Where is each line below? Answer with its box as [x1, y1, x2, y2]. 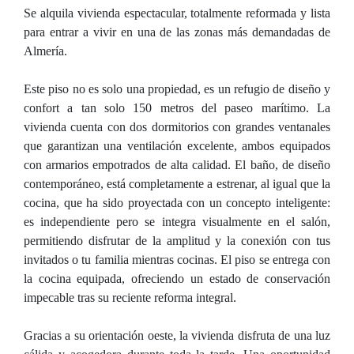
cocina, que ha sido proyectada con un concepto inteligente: [24, 196, 330, 209]
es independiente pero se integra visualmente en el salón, [24, 215, 330, 228]
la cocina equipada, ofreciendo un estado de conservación [24, 272, 330, 285]
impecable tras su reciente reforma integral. [24, 291, 236, 304]
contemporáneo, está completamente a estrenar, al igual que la [24, 177, 330, 190]
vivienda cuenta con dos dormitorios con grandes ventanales [24, 120, 330, 134]
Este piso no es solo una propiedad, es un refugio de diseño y [24, 82, 330, 96]
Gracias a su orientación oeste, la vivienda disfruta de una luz [24, 329, 330, 342]
